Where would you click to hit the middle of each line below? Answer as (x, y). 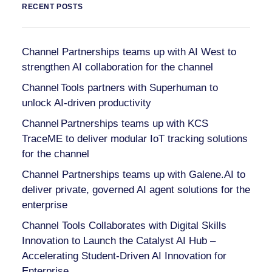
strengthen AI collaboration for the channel (117, 67)
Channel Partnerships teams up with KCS (115, 124)
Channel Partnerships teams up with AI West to (129, 52)
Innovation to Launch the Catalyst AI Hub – (119, 241)
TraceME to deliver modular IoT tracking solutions (135, 139)
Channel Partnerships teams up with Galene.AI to (134, 175)
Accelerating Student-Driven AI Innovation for (124, 256)
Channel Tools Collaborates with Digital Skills (124, 226)
